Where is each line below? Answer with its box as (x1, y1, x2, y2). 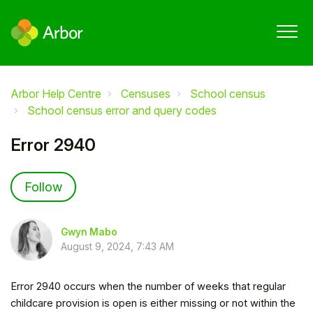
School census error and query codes (27, 103, 217, 117)
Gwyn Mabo (61, 226, 117, 238)
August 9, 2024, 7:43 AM (61, 240, 174, 253)
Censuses (121, 86, 170, 101)
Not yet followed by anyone (76, 173, 217, 187)
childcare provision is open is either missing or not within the (10, 296, 296, 310)
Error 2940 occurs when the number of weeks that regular (10, 279, 286, 293)
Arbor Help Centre (10, 86, 101, 101)
